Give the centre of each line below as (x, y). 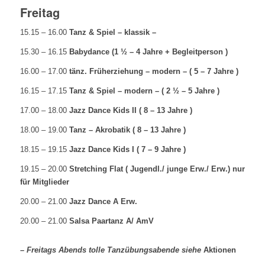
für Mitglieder (44, 182)
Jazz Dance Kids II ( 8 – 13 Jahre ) (130, 111)
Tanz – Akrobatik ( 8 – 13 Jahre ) (127, 130)
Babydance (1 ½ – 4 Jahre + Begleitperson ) (148, 51)
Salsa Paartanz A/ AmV (111, 221)
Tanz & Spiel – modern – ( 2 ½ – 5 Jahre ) (143, 91)
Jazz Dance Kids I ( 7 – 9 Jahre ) (127, 150)
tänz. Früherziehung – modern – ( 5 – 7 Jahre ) (153, 71)
